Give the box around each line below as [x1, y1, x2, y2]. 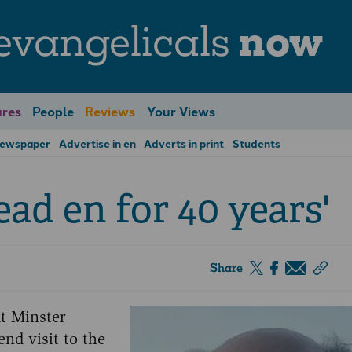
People [31, 101, 74, 120]
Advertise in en [58, 135, 136, 152]
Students [233, 135, 281, 152]
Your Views [146, 101, 215, 120]
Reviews [85, 101, 136, 120]
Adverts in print [144, 135, 225, 152]
